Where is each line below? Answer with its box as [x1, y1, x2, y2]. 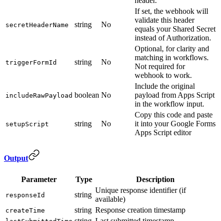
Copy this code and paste [135, 110, 213, 119]
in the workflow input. [135, 100, 204, 108]
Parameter [21, 175, 57, 184]
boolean [74, 91, 99, 99]
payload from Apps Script [135, 91, 215, 99]
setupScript [5, 120, 49, 128]
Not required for [135, 62, 185, 71]
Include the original [135, 82, 195, 90]
